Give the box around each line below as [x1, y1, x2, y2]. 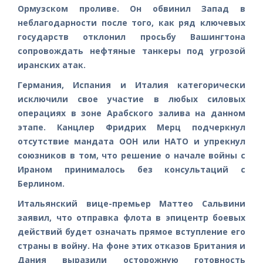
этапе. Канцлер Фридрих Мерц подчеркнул [18, 121, 245, 133]
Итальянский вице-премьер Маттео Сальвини [18, 197, 245, 209]
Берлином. [18, 177, 65, 189]
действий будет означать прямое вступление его [18, 225, 245, 237]
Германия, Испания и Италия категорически [18, 79, 245, 90]
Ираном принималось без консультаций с [18, 163, 245, 175]
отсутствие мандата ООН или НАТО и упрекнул [18, 135, 245, 147]
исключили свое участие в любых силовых [18, 93, 245, 104]
